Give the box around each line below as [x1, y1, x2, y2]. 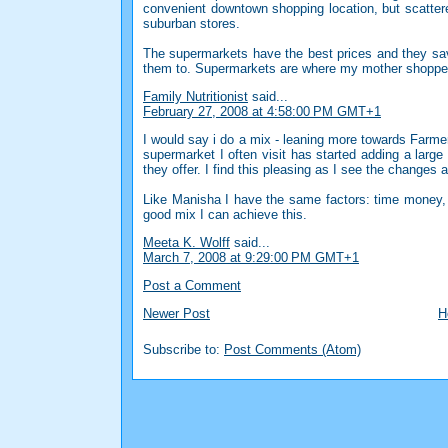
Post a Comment [143, 278, 241, 294]
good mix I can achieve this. [143, 207, 307, 223]
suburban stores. [143, 16, 240, 32]
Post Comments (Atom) [224, 342, 361, 358]
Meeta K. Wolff [143, 235, 230, 251]
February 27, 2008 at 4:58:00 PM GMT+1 [143, 104, 381, 120]
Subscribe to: [143, 342, 224, 358]
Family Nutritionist [143, 89, 248, 105]
